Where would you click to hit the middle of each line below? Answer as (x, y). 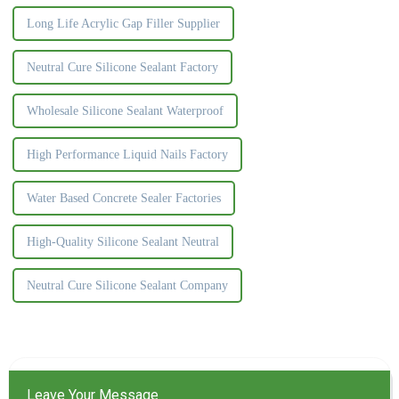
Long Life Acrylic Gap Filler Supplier (123, 23)
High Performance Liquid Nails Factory (127, 154)
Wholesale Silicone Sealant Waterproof (125, 110)
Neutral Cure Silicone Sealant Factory (122, 67)
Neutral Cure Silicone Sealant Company (127, 285)
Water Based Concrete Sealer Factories (123, 198)
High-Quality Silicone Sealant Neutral (122, 241)
